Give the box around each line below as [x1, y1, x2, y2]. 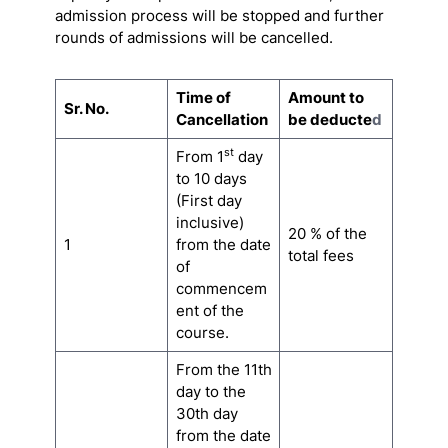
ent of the [175, 300, 244, 320]
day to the [175, 381, 246, 401]
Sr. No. [63, 98, 109, 118]
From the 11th [175, 359, 272, 379]
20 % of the [287, 223, 367, 243]
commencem [175, 278, 267, 298]
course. [175, 322, 229, 342]
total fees [287, 245, 354, 265]
